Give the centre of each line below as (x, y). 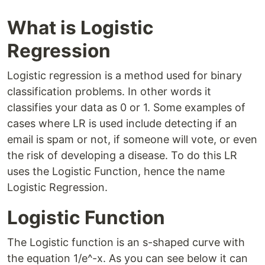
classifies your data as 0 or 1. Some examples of (126, 108)
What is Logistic (80, 28)
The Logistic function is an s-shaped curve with (126, 243)
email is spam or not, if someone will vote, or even (132, 140)
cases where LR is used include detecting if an (122, 124)
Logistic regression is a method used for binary (125, 76)
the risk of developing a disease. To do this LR (122, 156)
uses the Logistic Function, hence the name (116, 172)
